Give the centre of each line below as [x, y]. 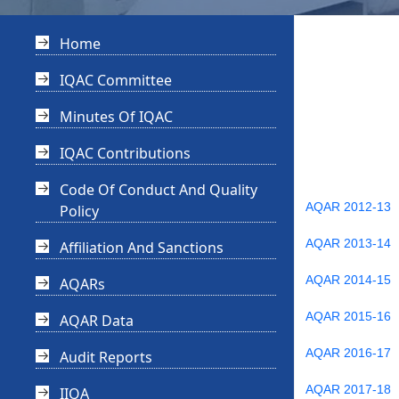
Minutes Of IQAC [116, 117]
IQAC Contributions [125, 154]
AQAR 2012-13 [348, 207]
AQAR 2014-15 [348, 280]
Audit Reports [106, 358]
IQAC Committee [116, 81]
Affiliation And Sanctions [142, 248]
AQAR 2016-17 [348, 353]
